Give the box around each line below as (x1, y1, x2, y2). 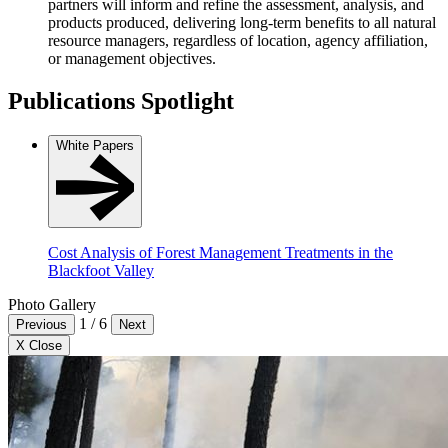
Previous (16, 317, 67, 333)
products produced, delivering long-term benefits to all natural (48, 14, 436, 32)
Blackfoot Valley (48, 262, 154, 280)
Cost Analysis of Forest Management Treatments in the (48, 244, 393, 262)
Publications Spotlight (8, 88, 234, 115)
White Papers (56, 138, 134, 154)
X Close (16, 338, 62, 354)
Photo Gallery (8, 296, 96, 314)
